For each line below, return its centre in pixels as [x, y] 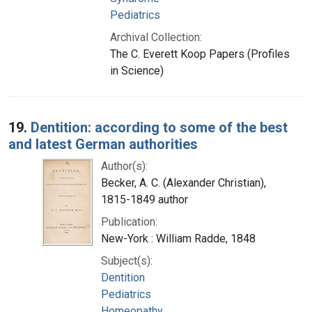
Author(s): [124, 166]
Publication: [129, 221]
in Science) [137, 70]
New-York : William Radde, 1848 [178, 238]
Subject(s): [127, 260]
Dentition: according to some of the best [159, 127]
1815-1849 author [145, 199]
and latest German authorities [103, 144]
